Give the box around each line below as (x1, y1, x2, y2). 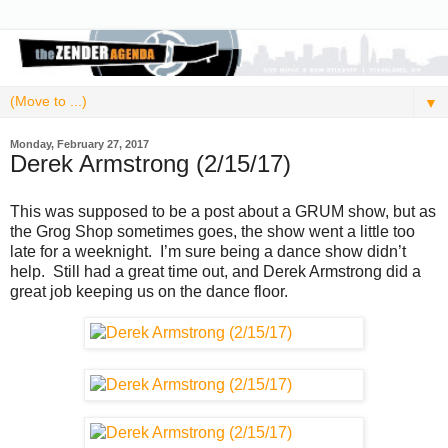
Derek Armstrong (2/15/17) (10, 149, 291, 177)
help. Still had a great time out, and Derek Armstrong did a (10, 262, 421, 280)
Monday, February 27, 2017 (10, 137, 149, 150)
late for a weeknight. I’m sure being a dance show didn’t (10, 242, 406, 260)
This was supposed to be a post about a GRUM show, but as (10, 202, 436, 220)
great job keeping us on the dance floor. (10, 282, 288, 300)
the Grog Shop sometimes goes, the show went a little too (10, 222, 415, 240)
